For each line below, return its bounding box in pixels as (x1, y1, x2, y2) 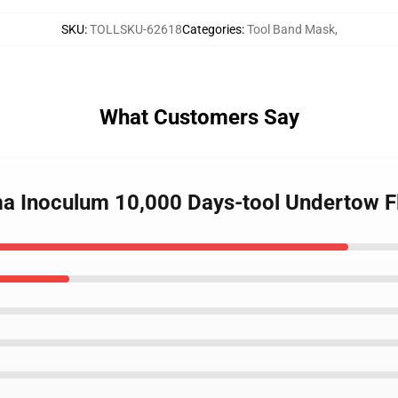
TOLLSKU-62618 (89, 22, 182, 36)
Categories (181, 22, 242, 36)
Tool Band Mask (246, 22, 335, 36)
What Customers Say (99, 105, 299, 130)
